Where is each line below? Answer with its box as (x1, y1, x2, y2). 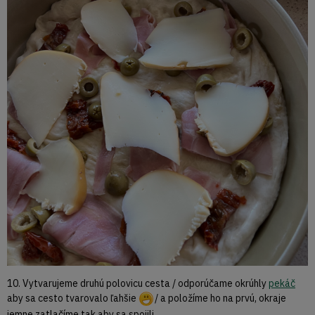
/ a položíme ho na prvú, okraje (155, 292, 286, 305)
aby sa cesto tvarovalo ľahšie (7, 292, 139, 305)
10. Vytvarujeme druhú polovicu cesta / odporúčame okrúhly (7, 276, 269, 290)
